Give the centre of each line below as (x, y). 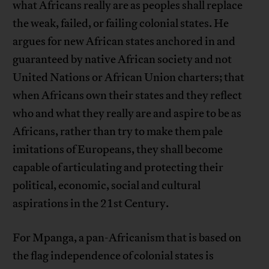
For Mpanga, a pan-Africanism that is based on (127, 238)
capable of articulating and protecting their (118, 168)
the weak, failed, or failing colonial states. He (121, 23)
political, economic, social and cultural (107, 186)
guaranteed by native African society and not (122, 59)
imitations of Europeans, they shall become (118, 150)
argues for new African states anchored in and (124, 41)
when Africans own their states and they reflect (128, 95)
